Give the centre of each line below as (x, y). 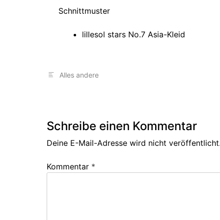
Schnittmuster (84, 11)
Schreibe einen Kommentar (122, 126)
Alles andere (79, 75)
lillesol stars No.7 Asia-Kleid (134, 34)
